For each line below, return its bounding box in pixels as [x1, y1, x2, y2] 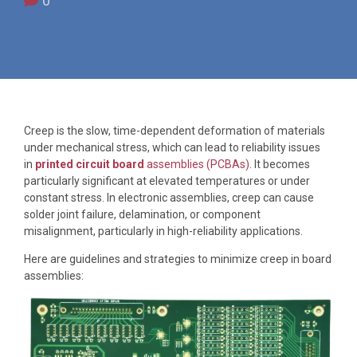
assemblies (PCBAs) [147, 157, 249, 171]
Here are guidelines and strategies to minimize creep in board [24, 252, 331, 265]
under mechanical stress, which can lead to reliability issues [24, 140, 320, 154]
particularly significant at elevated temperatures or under [24, 174, 310, 187]
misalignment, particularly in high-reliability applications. [24, 224, 303, 237]
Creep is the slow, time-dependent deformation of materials [24, 124, 325, 137]
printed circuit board [35, 157, 147, 171]
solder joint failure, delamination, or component [24, 207, 261, 221]
